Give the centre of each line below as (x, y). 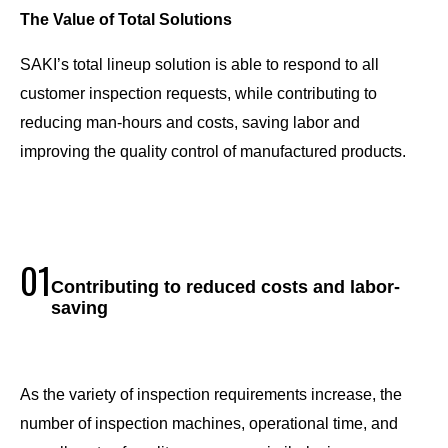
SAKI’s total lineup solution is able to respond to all (199, 65)
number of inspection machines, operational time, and (209, 424)
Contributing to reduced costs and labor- (225, 287)
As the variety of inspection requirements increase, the (211, 395)
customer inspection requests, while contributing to (198, 94)
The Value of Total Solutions (126, 20)
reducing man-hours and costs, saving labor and (190, 123)
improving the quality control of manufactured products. (213, 152)
